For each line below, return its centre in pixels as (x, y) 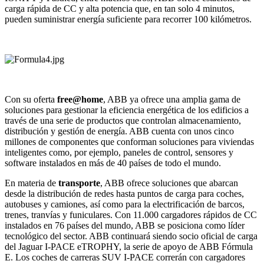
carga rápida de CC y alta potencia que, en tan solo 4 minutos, (120, 9)
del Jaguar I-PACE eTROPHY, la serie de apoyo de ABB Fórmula (129, 247)
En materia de (32, 183)
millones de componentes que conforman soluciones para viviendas (129, 142)
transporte (79, 183)
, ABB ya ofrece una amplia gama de (172, 100)
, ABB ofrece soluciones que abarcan (169, 183)
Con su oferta (31, 100)
